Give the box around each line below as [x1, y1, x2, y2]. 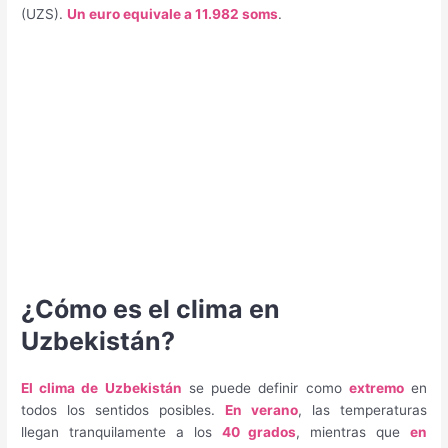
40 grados [221, 424, 297, 441]
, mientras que [296, 424, 410, 441]
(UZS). [21, 5, 68, 22]
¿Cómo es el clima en [21, 294, 281, 325]
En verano [225, 402, 298, 419]
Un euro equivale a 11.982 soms [67, 5, 279, 22]
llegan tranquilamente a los [21, 424, 222, 441]
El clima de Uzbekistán [21, 380, 182, 397]
